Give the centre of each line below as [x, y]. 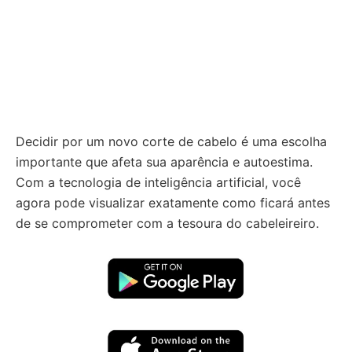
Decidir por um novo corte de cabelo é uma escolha [171, 141]
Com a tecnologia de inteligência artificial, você [158, 182]
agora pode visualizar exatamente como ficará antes [173, 203]
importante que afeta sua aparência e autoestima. [164, 162]
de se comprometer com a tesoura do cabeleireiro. [167, 223]
